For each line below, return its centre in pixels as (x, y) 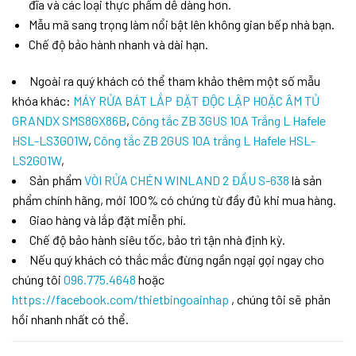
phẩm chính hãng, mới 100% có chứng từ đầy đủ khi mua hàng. (174, 199)
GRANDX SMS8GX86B (69, 120)
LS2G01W (37, 160)
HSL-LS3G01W (50, 140)
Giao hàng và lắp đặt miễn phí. (108, 219)
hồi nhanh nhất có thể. (70, 319)
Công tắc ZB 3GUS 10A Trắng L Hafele (229, 120)
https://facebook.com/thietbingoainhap (120, 299)
